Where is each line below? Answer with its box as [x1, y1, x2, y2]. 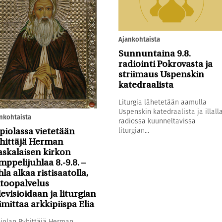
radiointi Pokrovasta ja [118, 59, 213, 69]
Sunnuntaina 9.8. [118, 49, 191, 59]
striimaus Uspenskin [118, 70, 204, 80]
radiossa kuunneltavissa [118, 115, 196, 126]
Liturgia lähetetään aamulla [118, 97, 207, 107]
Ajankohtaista [118, 34, 160, 44]
